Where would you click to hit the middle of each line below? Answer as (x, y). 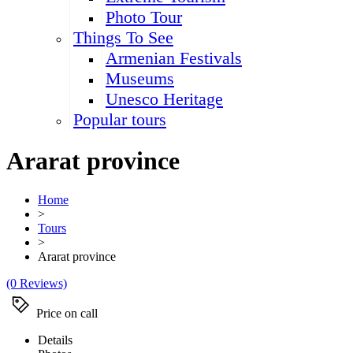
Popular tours (120, 119)
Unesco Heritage (164, 99)
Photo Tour (144, 17)
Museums (140, 78)
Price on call (67, 313)
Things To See (123, 37)
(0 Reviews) (37, 283)
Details (55, 340)
